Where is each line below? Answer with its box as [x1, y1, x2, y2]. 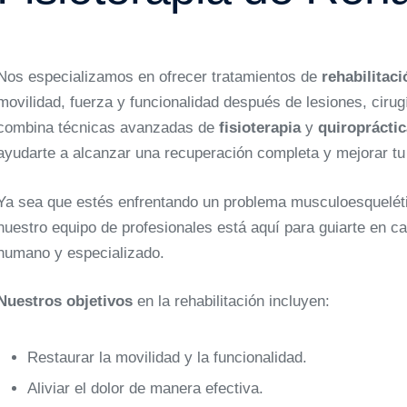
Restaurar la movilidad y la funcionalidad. [27, 349, 308, 366]
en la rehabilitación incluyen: [133, 293, 331, 310]
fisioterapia [219, 119, 302, 136]
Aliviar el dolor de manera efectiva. [27, 380, 264, 397]
